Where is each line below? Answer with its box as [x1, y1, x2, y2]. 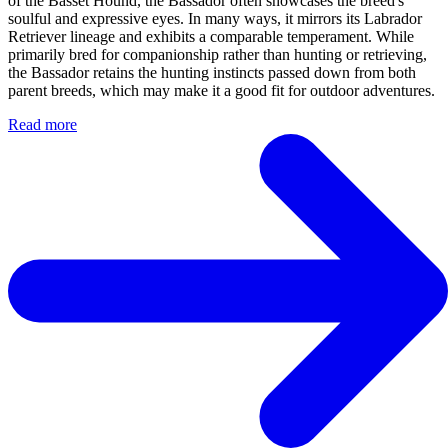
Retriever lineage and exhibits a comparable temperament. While [8, 27, 414, 45]
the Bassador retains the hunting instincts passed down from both [8, 63, 416, 81]
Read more [8, 115, 77, 133]
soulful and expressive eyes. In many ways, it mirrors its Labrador [8, 9, 422, 27]
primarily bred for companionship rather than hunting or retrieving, [8, 45, 427, 63]
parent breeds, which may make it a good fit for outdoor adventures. [8, 81, 435, 99]
